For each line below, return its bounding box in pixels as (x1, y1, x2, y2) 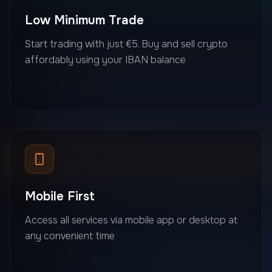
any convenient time (25, 229, 115, 242)
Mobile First (25, 188, 95, 204)
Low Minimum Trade (25, 12, 144, 28)
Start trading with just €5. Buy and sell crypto (25, 37, 228, 50)
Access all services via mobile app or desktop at (25, 213, 237, 226)
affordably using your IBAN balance (25, 53, 186, 66)
